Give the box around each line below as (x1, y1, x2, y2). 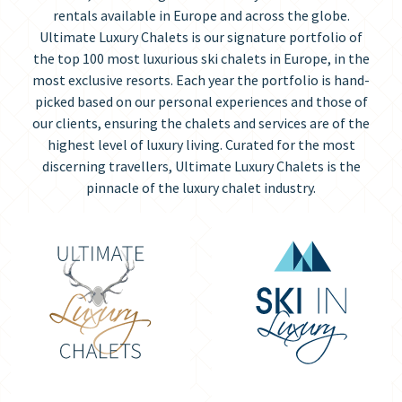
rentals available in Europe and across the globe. (52, 6, 350, 24)
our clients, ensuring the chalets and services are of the (32, 114, 370, 132)
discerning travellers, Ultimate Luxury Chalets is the (41, 157, 361, 175)
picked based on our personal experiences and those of (34, 92, 368, 110)
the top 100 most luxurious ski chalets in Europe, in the (32, 49, 370, 67)
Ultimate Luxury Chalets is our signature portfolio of (39, 28, 363, 46)
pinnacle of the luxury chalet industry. (86, 179, 316, 197)
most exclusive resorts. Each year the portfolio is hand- (32, 71, 370, 89)
